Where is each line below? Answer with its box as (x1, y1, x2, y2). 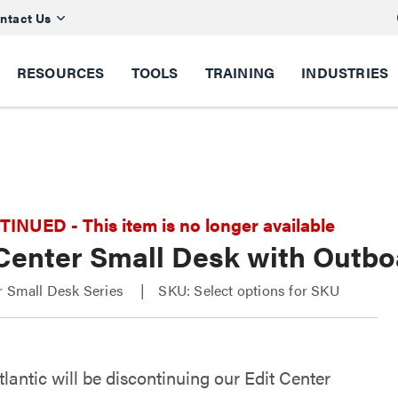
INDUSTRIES (301, 62, 389, 83)
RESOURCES (16, 62, 105, 83)
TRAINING (204, 62, 275, 83)
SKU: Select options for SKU (158, 280, 339, 300)
